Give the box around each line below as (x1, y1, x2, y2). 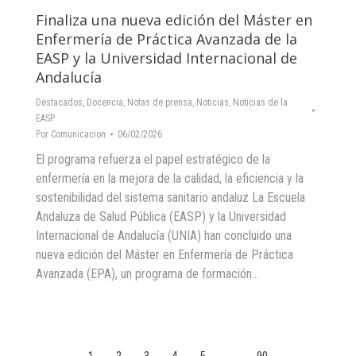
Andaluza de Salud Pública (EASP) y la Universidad (36, 209, 286, 224)
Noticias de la (233, 97, 288, 108)
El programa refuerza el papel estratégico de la (36, 152, 270, 167)
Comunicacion (51, 129, 106, 140)
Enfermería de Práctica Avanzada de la (36, 29, 297, 48)
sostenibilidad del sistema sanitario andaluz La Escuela (36, 190, 305, 205)
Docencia (87, 97, 123, 108)
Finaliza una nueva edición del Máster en (36, 10, 312, 29)
